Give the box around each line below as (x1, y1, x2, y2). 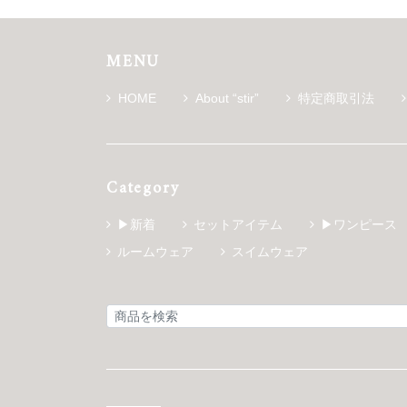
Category (106, 174, 180, 203)
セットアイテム (194, 216, 283, 232)
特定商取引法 (298, 90, 374, 105)
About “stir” (195, 90, 259, 105)
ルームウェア (117, 243, 194, 259)
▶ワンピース (321, 216, 397, 232)
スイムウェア (232, 243, 308, 259)
